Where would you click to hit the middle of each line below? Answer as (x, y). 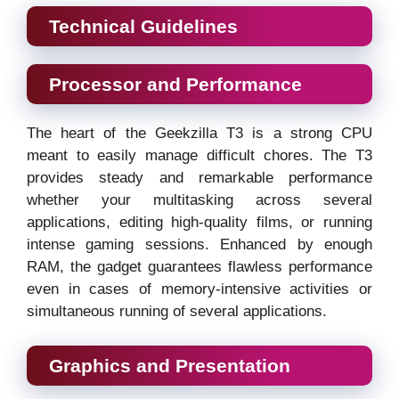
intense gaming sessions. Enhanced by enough (199, 245)
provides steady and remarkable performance (199, 178)
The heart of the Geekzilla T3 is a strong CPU (199, 134)
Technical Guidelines (143, 27)
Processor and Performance (175, 85)
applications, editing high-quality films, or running (199, 223)
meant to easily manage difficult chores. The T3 (199, 156)
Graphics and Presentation (170, 365)
